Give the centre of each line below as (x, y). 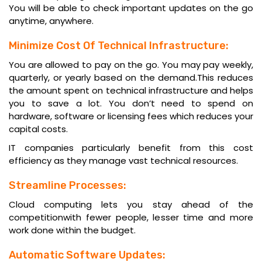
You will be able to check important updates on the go (131, 8)
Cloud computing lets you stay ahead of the (131, 204)
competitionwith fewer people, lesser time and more (131, 217)
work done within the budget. (72, 230)
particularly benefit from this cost (163, 147)
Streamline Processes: (68, 185)
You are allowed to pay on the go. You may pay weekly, (131, 64)
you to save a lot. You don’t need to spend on (131, 103)
